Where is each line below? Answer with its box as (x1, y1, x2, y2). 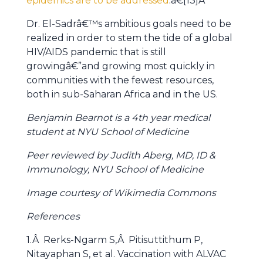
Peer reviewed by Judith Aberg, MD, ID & (26, 150, 215, 161)
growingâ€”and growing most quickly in (26, 60, 215, 72)
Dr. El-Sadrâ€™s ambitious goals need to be (26, 18, 231, 29)
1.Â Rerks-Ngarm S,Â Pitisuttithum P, (26, 234, 203, 245)
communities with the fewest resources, (26, 75, 214, 86)
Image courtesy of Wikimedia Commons (26, 187, 216, 198)
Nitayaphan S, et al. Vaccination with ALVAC (26, 248, 226, 259)
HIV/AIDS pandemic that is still (26, 46, 166, 58)
